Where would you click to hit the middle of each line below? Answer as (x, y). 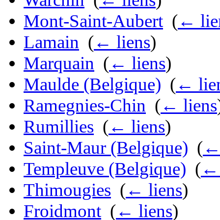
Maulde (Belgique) (92, 84)
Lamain (51, 42)
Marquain (59, 63)
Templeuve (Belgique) (105, 169)
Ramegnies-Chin (85, 106)
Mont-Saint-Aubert (93, 21)
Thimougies (67, 190)
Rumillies (59, 127)
